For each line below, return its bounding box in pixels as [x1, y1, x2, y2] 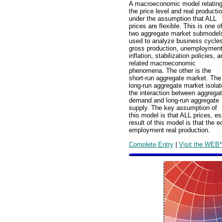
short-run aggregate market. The [129, 74, 221, 82]
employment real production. [129, 126, 210, 134]
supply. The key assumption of [129, 104, 217, 112]
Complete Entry [129, 140, 173, 148]
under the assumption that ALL [129, 15, 217, 23]
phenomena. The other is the [129, 67, 211, 75]
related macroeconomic [129, 59, 196, 67]
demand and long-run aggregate [129, 97, 219, 105]
